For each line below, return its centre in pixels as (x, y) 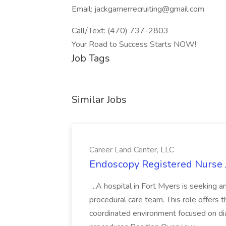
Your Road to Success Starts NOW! (134, 44)
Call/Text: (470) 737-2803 (120, 31)
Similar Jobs (99, 100)
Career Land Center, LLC (132, 150)
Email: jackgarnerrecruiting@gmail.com (138, 9)
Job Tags (91, 58)
